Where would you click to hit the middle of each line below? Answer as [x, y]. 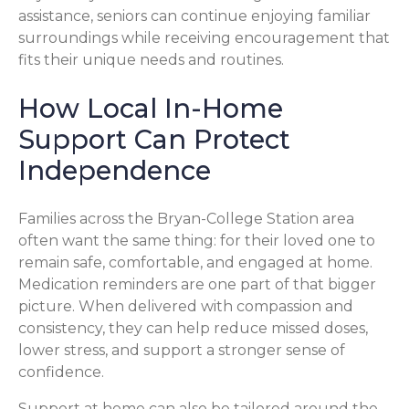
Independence [115, 170]
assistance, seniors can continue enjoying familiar [194, 16]
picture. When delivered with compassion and [186, 306]
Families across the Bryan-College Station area [186, 218]
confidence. [61, 372]
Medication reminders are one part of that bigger [197, 284]
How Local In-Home [151, 108]
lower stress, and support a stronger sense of [182, 350]
